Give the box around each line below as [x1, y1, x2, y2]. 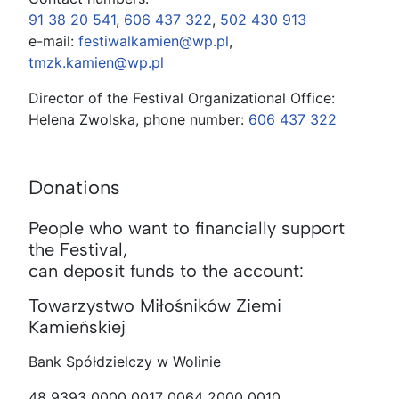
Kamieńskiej [28, 315, 126, 338]
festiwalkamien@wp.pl [78, 31, 229, 50]
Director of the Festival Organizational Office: [28, 88, 335, 107]
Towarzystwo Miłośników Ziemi [28, 294, 281, 316]
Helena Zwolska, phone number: [28, 110, 248, 128]
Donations [28, 175, 119, 199]
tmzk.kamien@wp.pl [28, 53, 164, 71]
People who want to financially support [28, 216, 345, 239]
